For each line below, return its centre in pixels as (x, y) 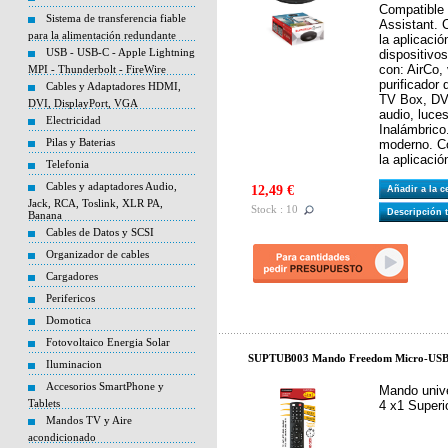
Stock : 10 (274, 209)
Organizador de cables (97, 254)
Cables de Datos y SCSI (100, 232)
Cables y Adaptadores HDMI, (113, 86)
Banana (45, 215)
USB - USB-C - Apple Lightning (120, 52)
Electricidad (73, 120)
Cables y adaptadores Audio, (111, 186)
